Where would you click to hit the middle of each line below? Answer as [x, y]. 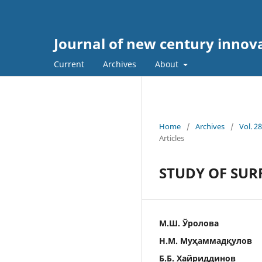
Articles [172, 138]
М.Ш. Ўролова [189, 223]
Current [69, 64]
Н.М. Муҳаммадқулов [206, 240]
